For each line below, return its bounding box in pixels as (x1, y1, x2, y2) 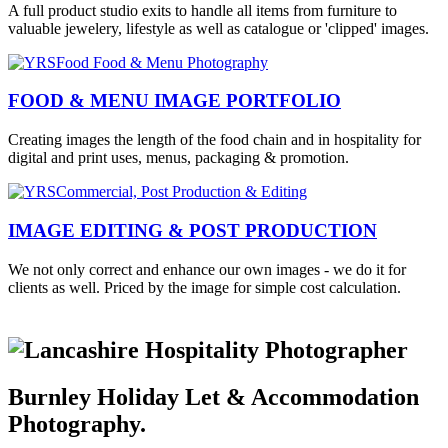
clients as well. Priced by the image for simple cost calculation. (8, 278, 401, 296)
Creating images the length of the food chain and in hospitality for (8, 131, 421, 149)
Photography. (8, 410, 146, 437)
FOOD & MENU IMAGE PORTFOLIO (8, 90, 341, 112)
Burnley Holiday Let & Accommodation (8, 383, 419, 410)
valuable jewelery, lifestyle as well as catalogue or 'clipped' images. (8, 19, 429, 37)
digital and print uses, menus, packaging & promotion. (8, 149, 349, 167)
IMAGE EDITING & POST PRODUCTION (8, 219, 377, 241)
